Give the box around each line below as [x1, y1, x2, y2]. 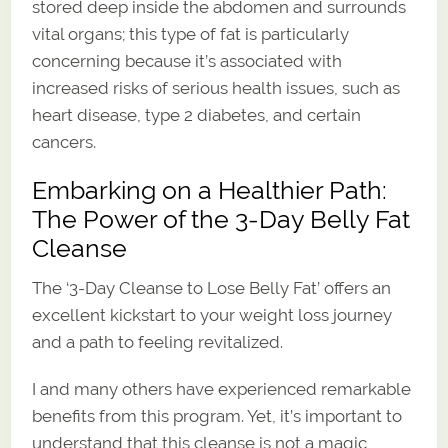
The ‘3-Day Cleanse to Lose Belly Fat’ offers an [32, 277, 392, 298]
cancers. [32, 131, 97, 152]
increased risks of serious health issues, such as [32, 77, 401, 98]
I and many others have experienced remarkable [32, 378, 412, 399]
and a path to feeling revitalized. [32, 331, 284, 352]
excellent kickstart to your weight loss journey [32, 304, 393, 325]
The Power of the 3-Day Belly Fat [32, 204, 411, 234]
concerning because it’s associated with [32, 50, 343, 71]
